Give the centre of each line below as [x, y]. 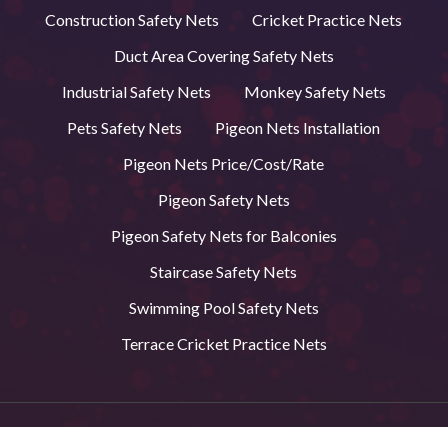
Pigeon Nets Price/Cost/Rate [224, 163]
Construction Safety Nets [132, 19]
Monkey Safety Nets [314, 91]
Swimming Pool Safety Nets [223, 307]
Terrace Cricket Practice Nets [223, 343]
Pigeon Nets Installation [298, 127]
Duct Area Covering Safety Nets [223, 55]
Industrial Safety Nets [136, 91]
